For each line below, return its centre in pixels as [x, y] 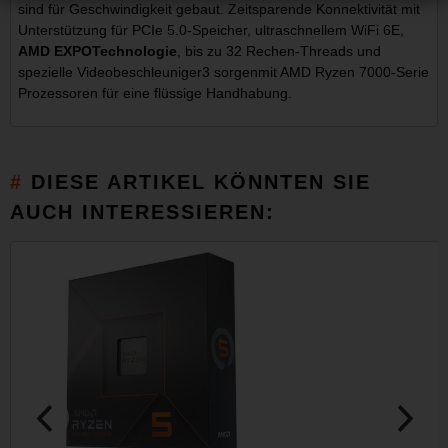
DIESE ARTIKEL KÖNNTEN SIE [201, 182]
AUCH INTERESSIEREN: [143, 212]
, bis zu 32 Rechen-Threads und [279, 51]
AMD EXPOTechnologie [98, 51]
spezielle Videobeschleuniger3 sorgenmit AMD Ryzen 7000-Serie [224, 72]
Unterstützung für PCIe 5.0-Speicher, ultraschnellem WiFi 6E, [211, 30]
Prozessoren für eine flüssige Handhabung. [155, 93]
